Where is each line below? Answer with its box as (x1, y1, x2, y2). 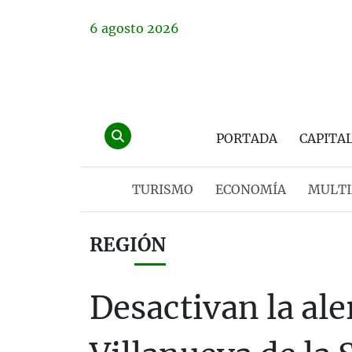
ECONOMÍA (214, 181, 286, 197)
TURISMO (131, 181, 193, 197)
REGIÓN (90, 233, 166, 257)
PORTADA (216, 130, 277, 146)
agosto (101, 20, 144, 36)
